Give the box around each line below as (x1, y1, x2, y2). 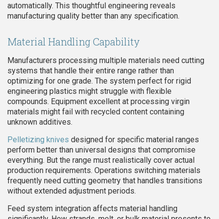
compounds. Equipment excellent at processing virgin (7, 97, 190, 107)
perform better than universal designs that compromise (7, 145, 196, 155)
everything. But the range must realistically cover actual (7, 155, 195, 165)
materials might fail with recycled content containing (7, 107, 184, 117)
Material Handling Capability (7, 35, 140, 48)
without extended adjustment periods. (7, 186, 136, 196)
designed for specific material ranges (69, 135, 199, 145)
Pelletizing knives (7, 135, 69, 145)
